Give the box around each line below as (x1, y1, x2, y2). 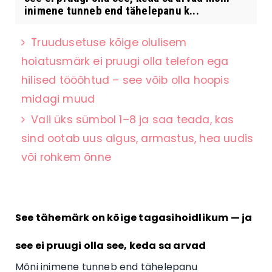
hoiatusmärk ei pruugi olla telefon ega (21, 53, 229, 69)
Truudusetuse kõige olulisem (31, 35, 187, 50)
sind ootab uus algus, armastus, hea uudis (21, 131, 254, 146)
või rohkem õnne (21, 149, 111, 165)
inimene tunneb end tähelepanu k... (24, 3, 199, 18)
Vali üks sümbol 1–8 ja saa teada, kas (31, 112, 234, 127)
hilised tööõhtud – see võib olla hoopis (21, 72, 229, 87)
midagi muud (21, 91, 95, 106)
